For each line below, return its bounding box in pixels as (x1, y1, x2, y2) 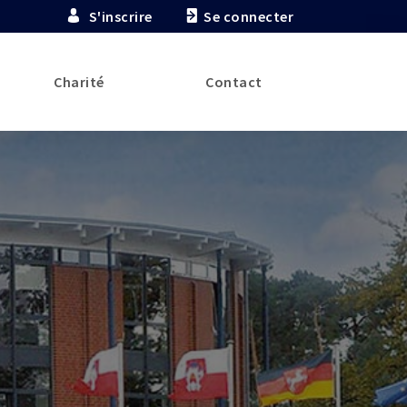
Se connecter (203, 7, 293, 26)
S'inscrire (88, 7, 153, 26)
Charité (54, 72, 104, 91)
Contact (205, 72, 263, 91)
